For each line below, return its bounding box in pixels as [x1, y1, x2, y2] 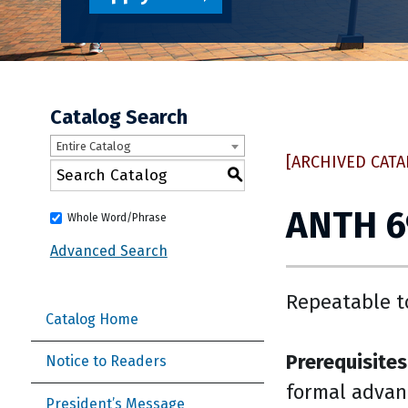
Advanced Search [49, 242, 168, 260]
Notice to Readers [46, 352, 167, 371]
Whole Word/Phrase [66, 211, 167, 225]
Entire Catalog [55, 139, 131, 154]
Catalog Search [49, 105, 188, 130]
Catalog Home [46, 311, 138, 329]
